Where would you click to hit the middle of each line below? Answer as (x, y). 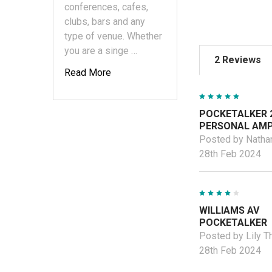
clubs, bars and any (105, 21)
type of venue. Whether (113, 36)
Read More (88, 72)
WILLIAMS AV (229, 210)
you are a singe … (101, 50)
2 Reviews (238, 59)
